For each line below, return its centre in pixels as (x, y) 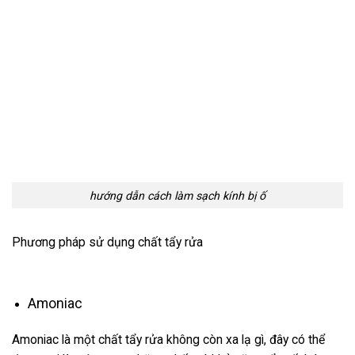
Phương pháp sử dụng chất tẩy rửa (107, 242)
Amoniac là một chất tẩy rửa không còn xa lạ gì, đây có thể (168, 340)
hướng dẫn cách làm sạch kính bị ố (177, 195)
